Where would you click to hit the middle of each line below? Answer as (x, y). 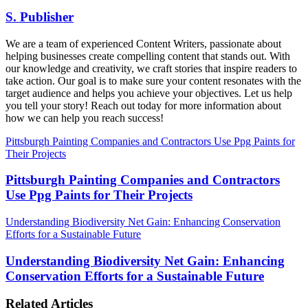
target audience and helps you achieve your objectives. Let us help (149, 93)
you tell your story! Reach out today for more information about (143, 105)
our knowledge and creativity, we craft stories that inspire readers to (151, 68)
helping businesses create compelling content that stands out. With (148, 56)
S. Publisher (40, 16)
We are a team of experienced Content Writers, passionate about (143, 43)
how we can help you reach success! (85, 118)
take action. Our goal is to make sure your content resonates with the (153, 80)
